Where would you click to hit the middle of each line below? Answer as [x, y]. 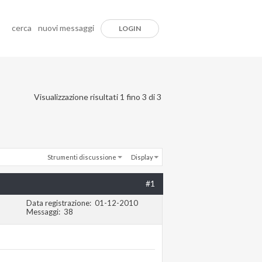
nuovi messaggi [66, 28]
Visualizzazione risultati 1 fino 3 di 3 [98, 96]
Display [142, 157]
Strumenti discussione [82, 157]
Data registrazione [58, 203]
